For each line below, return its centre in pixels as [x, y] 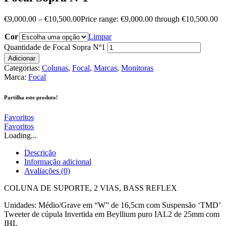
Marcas [105, 68]
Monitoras [137, 68]
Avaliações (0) [47, 171]
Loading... [20, 135]
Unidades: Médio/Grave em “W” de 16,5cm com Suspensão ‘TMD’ [112, 205]
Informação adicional [58, 161]
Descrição [40, 152]
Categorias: [23, 68]
